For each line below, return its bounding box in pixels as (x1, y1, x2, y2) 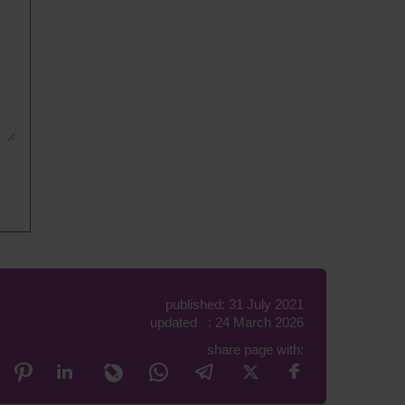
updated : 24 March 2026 (150, 315, 305, 330)
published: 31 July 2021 (165, 297, 305, 312)
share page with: (207, 342, 305, 357)
